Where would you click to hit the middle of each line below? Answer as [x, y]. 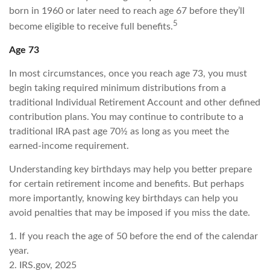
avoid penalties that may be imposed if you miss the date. [130, 213]
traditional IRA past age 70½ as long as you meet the [119, 132]
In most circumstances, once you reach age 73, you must [128, 74]
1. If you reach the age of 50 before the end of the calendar [133, 237]
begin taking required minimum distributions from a [118, 88]
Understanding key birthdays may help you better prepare [130, 170]
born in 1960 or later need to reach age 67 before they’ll [127, 11]
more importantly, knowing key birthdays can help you [124, 199]
